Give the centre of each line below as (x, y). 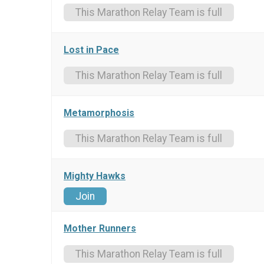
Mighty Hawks (95, 176)
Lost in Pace (91, 50)
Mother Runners (100, 229)
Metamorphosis (99, 113)
